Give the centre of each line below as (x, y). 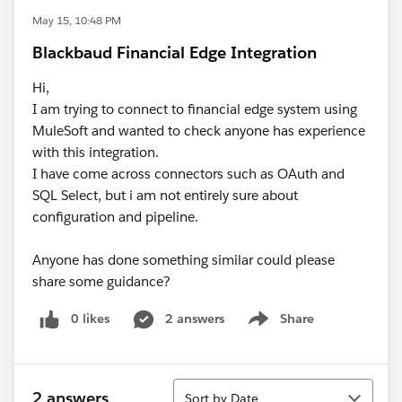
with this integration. (97, 152)
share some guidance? (103, 281)
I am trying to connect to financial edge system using (195, 109)
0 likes (90, 319)
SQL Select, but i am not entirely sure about (165, 195)
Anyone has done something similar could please (184, 260)
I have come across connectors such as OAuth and (188, 174)
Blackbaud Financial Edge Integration (175, 52)
